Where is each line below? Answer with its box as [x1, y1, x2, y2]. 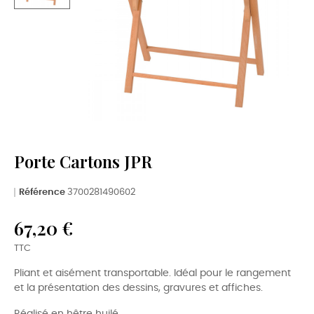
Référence [19, 187, 65, 197]
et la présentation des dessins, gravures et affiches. [14, 282, 263, 293]
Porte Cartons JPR [14, 149, 152, 172]
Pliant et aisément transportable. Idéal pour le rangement [14, 268, 291, 278]
